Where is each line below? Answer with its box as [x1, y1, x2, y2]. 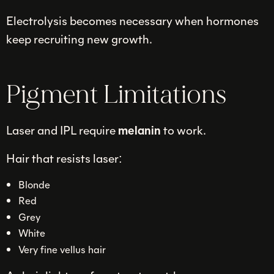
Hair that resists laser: [6, 150, 122, 166]
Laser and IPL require [6, 122, 118, 138]
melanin [118, 122, 161, 138]
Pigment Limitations [6, 78, 226, 111]
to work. [161, 122, 206, 138]
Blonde [18, 177, 50, 191]
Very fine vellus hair [18, 242, 106, 256]
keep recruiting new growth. [6, 31, 152, 47]
